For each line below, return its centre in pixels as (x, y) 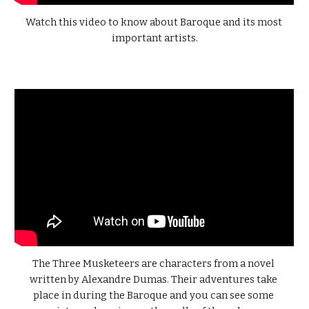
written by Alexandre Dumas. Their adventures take (153, 280)
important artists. (154, 38)
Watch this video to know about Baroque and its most (153, 22)
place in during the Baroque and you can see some (153, 296)
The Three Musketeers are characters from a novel (153, 264)
